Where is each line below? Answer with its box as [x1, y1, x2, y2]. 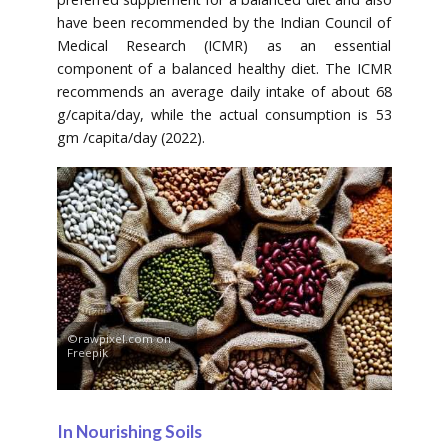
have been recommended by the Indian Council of [56, 13, 392, 33]
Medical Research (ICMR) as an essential [56, 36, 392, 56]
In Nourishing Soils [56, 421, 202, 443]
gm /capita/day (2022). [56, 128, 205, 148]
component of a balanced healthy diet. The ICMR [56, 59, 392, 79]
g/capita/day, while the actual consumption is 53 [56, 105, 392, 125]
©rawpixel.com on [66, 331, 171, 347]
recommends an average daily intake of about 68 [56, 82, 392, 102]
